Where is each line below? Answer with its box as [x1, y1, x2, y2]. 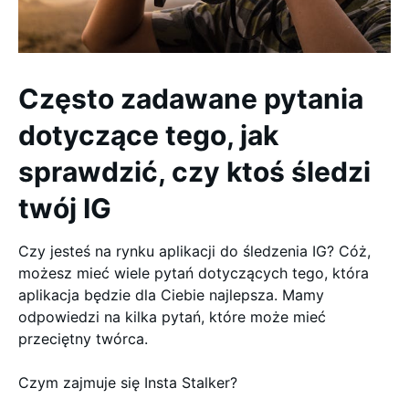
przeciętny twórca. [18, 330, 148, 348]
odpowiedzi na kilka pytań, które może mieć [18, 308, 326, 326]
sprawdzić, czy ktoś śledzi [18, 155, 371, 188]
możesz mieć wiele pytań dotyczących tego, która [18, 264, 369, 282]
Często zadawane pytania [18, 82, 363, 115]
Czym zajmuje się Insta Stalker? [18, 373, 237, 392]
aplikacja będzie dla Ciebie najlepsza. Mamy [18, 286, 324, 304]
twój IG [18, 192, 111, 225]
